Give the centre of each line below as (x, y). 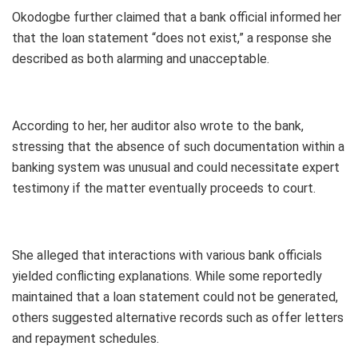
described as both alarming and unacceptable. (141, 58)
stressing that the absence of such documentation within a (178, 146)
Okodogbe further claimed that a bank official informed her (177, 17)
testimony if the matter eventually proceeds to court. (164, 188)
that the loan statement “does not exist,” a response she (172, 38)
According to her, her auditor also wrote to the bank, (158, 125)
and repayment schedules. (86, 338)
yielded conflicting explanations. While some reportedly (167, 276)
